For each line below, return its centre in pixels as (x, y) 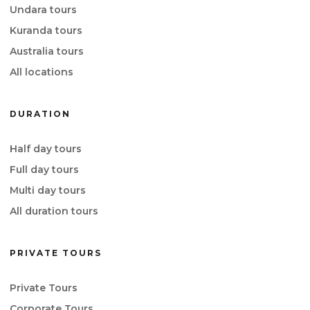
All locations (42, 72)
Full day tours (44, 170)
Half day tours (46, 149)
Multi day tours (48, 191)
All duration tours (54, 211)
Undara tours (43, 10)
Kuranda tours (46, 31)
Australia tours (47, 52)
